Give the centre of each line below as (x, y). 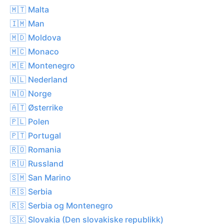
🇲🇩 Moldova (35, 37)
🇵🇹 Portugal (35, 135)
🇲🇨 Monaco (34, 51)
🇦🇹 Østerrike (36, 107)
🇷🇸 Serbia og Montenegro (61, 205)
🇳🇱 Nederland (39, 79)
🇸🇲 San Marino (40, 177)
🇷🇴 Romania (35, 149)
